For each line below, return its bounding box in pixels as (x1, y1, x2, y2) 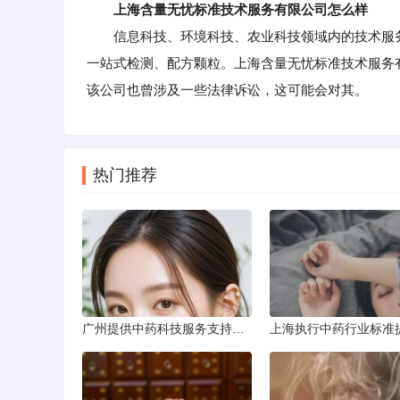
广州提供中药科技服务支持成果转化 (232, 321, 245, 336)
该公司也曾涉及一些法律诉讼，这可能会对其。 (87, 82, 368, 97)
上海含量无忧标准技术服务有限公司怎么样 (113, 2, 368, 17)
